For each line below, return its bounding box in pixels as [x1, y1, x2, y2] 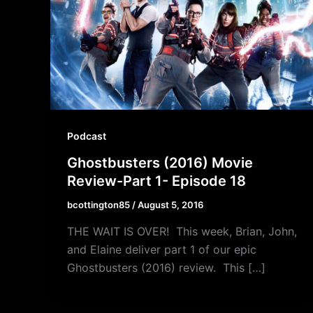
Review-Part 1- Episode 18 [67, 172, 246, 189]
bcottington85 [67, 198, 132, 210]
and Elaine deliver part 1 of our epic [67, 242, 256, 256]
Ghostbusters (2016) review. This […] [67, 260, 265, 275]
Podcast [67, 130, 106, 143]
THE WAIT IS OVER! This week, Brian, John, [67, 224, 297, 238]
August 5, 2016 [138, 198, 203, 210]
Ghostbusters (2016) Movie [67, 154, 253, 171]
